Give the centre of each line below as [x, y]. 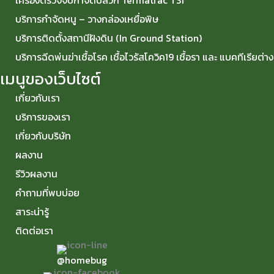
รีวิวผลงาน [36, 174]
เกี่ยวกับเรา [38, 98]
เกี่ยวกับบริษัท [43, 136]
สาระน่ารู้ [32, 212]
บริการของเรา [43, 117]
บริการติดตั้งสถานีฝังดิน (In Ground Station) [109, 38]
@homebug [82, 260]
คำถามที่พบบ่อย [47, 193]
